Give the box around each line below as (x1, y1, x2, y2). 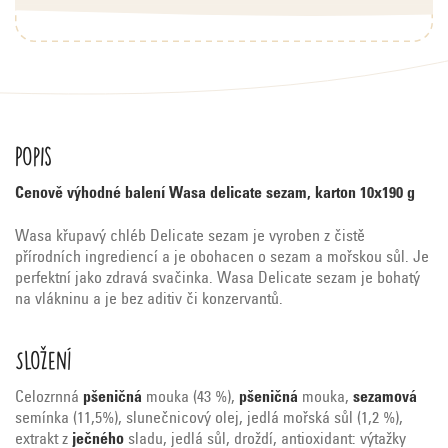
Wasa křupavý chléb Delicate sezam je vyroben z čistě (15, 228, 365, 245)
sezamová (353, 389, 417, 406)
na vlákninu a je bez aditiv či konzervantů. (15, 291, 283, 308)
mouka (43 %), (142, 389, 239, 406)
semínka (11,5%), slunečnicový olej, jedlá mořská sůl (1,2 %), (15, 410, 403, 427)
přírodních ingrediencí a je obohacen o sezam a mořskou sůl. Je (15, 249, 429, 266)
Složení (15, 343, 72, 375)
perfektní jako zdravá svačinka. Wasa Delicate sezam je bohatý (15, 270, 420, 287)
